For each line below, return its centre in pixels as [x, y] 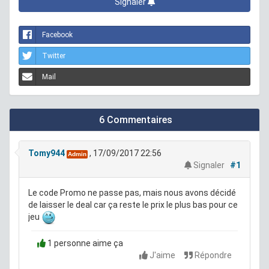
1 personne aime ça [84, 243]
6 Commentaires [134, 120]
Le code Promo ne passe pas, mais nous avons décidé [132, 193]
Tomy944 [47, 153]
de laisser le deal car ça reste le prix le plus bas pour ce [133, 205]
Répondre [212, 255]
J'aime [162, 255]
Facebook [57, 35]
